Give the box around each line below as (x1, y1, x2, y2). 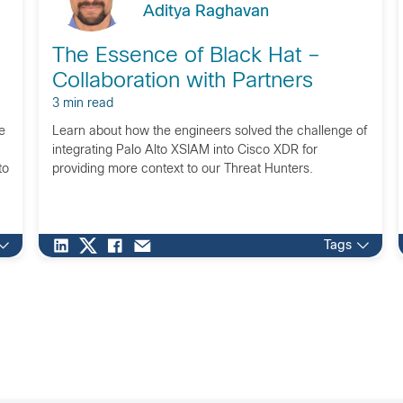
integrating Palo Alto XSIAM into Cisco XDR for (51, 144, 318, 157)
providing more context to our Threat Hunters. (51, 163, 313, 175)
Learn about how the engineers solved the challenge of (51, 125, 367, 138)
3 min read (51, 97, 113, 110)
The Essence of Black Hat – (51, 46, 320, 67)
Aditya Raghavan (142, 4, 269, 20)
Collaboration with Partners (51, 71, 313, 92)
